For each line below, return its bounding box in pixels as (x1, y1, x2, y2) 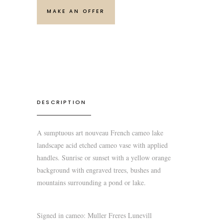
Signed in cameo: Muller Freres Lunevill (37, 211, 152, 220)
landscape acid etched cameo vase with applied (37, 140, 168, 150)
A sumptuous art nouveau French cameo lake (37, 128, 163, 137)
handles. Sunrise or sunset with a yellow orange (37, 153, 171, 162)
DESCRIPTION (37, 98, 87, 106)
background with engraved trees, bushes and (37, 165, 161, 175)
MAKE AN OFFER (47, 7, 105, 15)
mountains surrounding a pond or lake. (37, 178, 146, 187)
